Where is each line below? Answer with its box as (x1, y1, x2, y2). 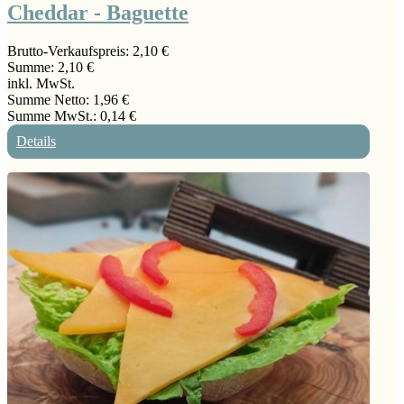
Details (16, 133, 56, 150)
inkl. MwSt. (7, 76, 75, 92)
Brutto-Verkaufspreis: (7, 43, 133, 60)
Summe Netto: (7, 92, 93, 108)
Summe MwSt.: (7, 108, 100, 124)
